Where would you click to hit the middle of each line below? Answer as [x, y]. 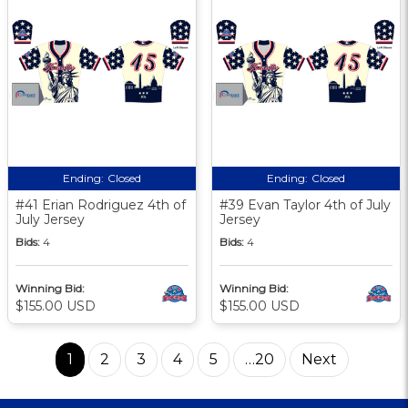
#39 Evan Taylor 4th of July [305, 204]
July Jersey [50, 219]
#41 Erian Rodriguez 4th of [101, 204]
